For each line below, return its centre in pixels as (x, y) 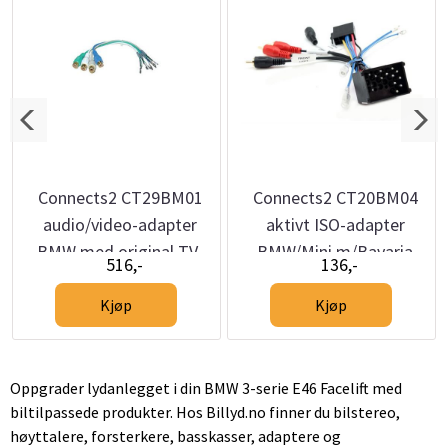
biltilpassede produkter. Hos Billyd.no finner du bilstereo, (205, 412)
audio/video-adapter (120, 224)
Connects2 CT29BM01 (120, 197)
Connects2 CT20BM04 (335, 197)
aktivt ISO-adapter (335, 224)
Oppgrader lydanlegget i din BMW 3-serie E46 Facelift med (206, 388)
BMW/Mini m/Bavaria (335, 251)
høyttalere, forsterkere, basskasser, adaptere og (175, 436)
